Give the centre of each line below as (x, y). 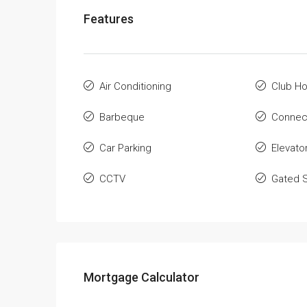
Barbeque (122, 117)
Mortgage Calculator (142, 277)
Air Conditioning (135, 86)
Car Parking (125, 148)
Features (109, 19)
